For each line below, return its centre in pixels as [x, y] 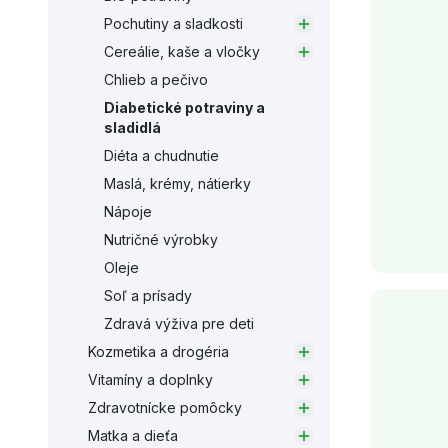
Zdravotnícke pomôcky [165, 407]
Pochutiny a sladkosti [173, 23]
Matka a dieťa [133, 435]
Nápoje [128, 211]
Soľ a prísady [148, 295]
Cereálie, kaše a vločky [182, 51]
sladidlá [132, 127]
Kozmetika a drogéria [158, 351]
